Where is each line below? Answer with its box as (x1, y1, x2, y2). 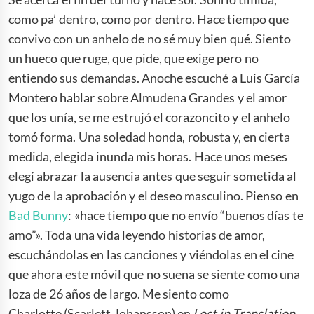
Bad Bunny (8, 207, 69, 223)
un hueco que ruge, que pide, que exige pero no (8, 50, 259, 66)
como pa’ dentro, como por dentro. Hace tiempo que (8, 11, 289, 27)
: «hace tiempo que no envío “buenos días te (68, 207, 303, 223)
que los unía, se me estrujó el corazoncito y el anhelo (8, 109, 290, 125)
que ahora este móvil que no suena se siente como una (8, 266, 300, 282)
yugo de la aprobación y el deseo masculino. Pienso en (8, 187, 299, 203)
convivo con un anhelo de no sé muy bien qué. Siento (8, 30, 291, 46)
